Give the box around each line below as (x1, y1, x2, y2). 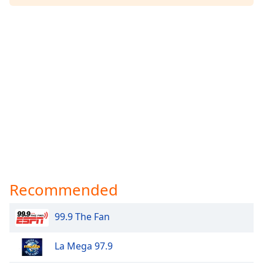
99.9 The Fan (55, 210, 110, 224)
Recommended (9, 178, 118, 200)
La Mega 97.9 (55, 240, 113, 253)
